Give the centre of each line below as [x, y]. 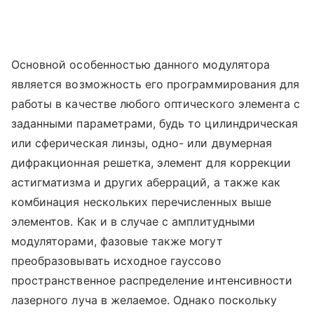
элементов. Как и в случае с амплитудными [133, 222]
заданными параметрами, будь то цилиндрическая [155, 124]
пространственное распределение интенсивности [152, 281]
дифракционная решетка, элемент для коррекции [151, 163]
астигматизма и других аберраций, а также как [146, 183]
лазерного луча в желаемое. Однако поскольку [144, 300]
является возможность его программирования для [156, 84]
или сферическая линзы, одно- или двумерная [142, 143]
